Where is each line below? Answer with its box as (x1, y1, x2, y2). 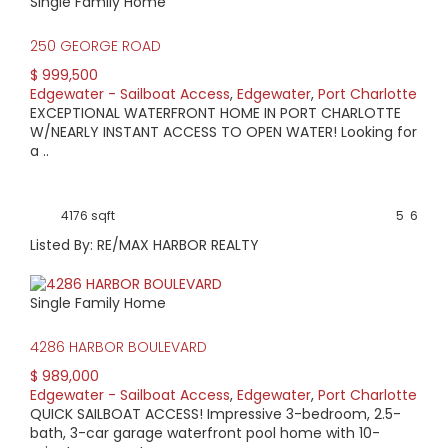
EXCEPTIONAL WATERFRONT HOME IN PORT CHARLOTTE (30, 102, 401, 123)
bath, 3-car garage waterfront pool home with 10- (30, 423, 380, 444)
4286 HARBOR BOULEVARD (30, 337, 207, 358)
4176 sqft (61, 206, 115, 224)
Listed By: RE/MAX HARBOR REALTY (30, 234, 259, 255)
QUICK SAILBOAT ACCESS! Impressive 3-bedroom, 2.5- (30, 404, 401, 425)
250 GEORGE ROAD (30, 35, 161, 56)
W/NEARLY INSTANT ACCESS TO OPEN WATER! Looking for (30, 121, 417, 142)
